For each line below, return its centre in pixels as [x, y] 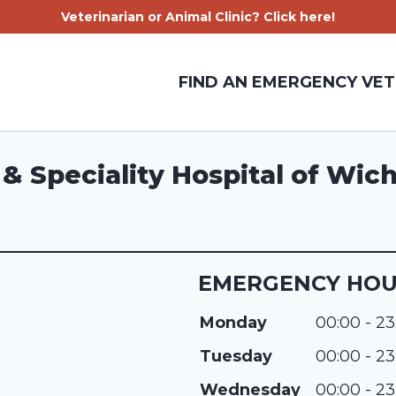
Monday [233, 323]
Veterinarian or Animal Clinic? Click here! [198, 17]
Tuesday [236, 356]
